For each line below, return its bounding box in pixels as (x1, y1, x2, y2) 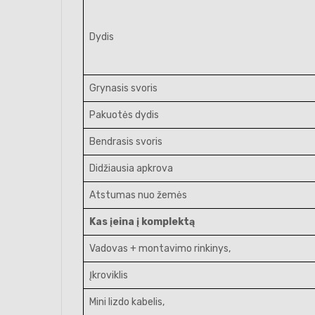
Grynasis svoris (89, 82, 157, 94)
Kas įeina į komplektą (89, 216, 195, 228)
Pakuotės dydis (89, 109, 159, 121)
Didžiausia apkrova (89, 162, 173, 174)
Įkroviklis (89, 269, 128, 281)
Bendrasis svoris (89, 136, 162, 148)
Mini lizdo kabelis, (89, 296, 165, 308)
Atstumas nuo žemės (89, 189, 187, 201)
